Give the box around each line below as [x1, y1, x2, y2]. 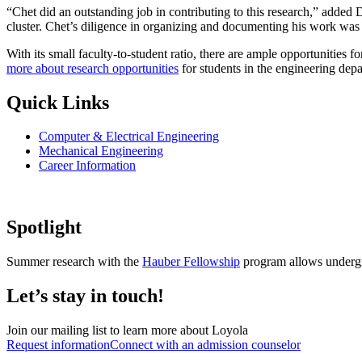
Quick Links [6, 91, 109, 113]
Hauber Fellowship [142, 255, 240, 269]
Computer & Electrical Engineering [39, 129, 219, 144]
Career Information [39, 158, 136, 173]
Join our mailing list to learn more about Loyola [6, 323, 248, 338]
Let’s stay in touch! [6, 285, 164, 307]
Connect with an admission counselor [110, 338, 301, 352]
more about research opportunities [6, 61, 179, 75]
